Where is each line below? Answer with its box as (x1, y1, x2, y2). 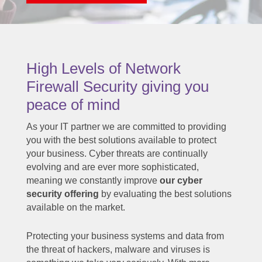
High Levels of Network (26, 60, 181, 78)
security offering (26, 189, 99, 199)
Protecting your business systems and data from (26, 231, 224, 242)
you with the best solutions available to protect (26, 135, 216, 146)
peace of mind (26, 96, 120, 114)
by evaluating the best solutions (98, 189, 232, 199)
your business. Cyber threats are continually (26, 149, 208, 159)
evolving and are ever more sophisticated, (26, 162, 199, 173)
